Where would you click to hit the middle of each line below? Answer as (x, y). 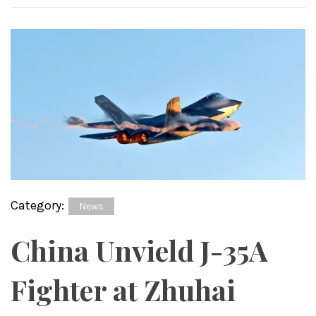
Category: (39, 205)
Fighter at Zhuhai (123, 289)
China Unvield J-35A (139, 250)
